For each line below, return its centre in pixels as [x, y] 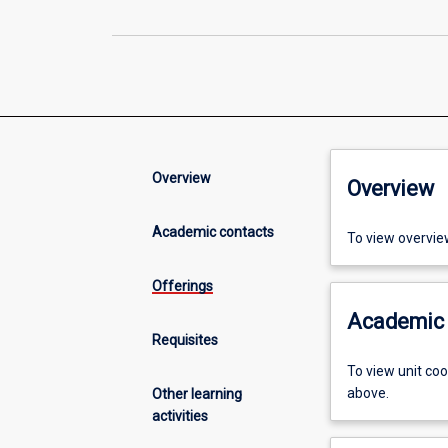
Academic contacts [213, 231]
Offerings [182, 285]
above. [367, 393]
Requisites [185, 339]
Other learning [197, 393]
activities [180, 415]
